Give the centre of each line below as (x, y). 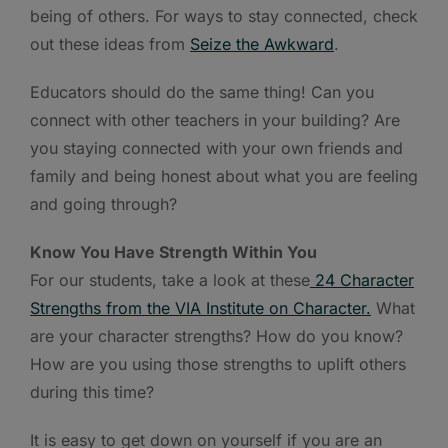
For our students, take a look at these (170, 279)
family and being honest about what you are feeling (224, 175)
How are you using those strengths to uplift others (218, 363)
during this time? (92, 391)
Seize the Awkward (262, 43)
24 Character (362, 279)
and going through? (103, 203)
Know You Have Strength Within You (173, 251)
